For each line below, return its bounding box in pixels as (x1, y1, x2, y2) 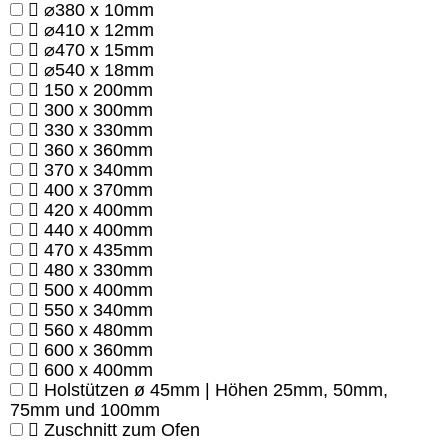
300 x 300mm (44, 100, 153, 121)
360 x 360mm (44, 140, 153, 161)
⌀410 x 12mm (44, 20, 154, 41)
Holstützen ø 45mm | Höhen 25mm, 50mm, (44, 380, 388, 401)
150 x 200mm (44, 80, 153, 101)
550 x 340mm (44, 300, 153, 321)
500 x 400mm (44, 280, 153, 301)
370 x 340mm (44, 160, 153, 181)
